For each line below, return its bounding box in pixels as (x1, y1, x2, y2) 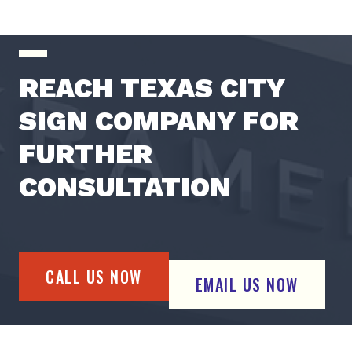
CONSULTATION (19, 170, 231, 204)
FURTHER (19, 137, 152, 171)
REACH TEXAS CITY (19, 71, 284, 105)
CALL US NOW (46, 265, 142, 289)
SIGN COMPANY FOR (19, 104, 299, 138)
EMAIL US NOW (195, 273, 299, 297)
